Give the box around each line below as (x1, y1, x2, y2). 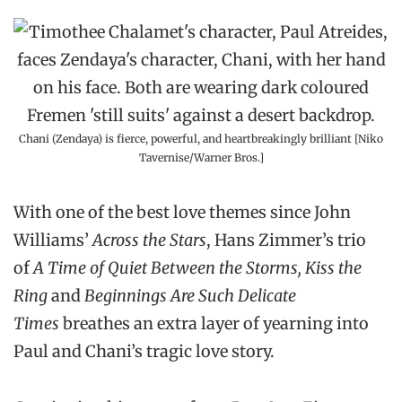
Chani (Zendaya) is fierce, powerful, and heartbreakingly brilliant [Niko (19, 132, 383, 146)
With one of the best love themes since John (13, 202, 351, 223)
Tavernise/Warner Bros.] (138, 151, 264, 165)
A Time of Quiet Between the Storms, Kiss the (33, 258, 362, 279)
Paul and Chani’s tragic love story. (13, 341, 275, 363)
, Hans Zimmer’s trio (206, 230, 366, 251)
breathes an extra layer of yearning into (63, 313, 369, 335)
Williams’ (13, 230, 92, 251)
